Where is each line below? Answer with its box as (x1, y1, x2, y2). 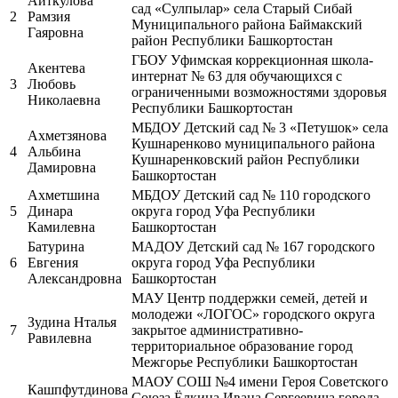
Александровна (28, 270, 122, 286)
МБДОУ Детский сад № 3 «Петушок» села (131, 119, 388, 135)
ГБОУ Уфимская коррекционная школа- (131, 52, 373, 68)
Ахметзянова (28, 127, 107, 143)
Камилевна (28, 219, 95, 235)
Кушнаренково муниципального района (131, 135, 375, 151)
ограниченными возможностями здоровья (131, 84, 386, 99)
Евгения (28, 254, 78, 270)
